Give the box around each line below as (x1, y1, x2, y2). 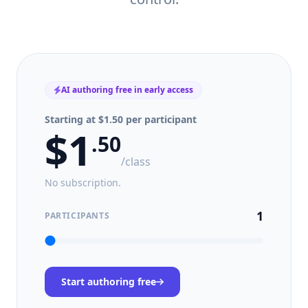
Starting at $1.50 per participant (45, 113, 197, 126)
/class (121, 154, 151, 169)
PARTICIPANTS (45, 210, 110, 221)
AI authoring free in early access (60, 84, 193, 96)
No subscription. (45, 176, 121, 189)
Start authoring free (61, 275, 156, 288)
